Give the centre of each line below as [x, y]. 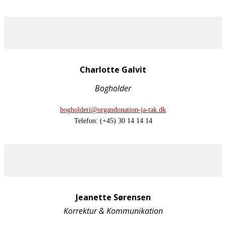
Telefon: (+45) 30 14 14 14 [113, 121]
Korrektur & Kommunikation [113, 211]
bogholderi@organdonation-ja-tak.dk [113, 109]
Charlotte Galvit [113, 69]
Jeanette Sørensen [113, 197]
